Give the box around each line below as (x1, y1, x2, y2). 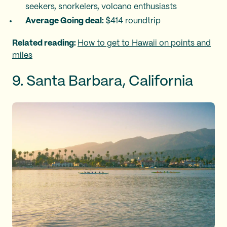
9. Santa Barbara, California (12, 74, 193, 89)
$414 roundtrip (105, 17, 161, 25)
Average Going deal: (25, 17, 105, 25)
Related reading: (12, 39, 78, 47)
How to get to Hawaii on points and (78, 39, 211, 47)
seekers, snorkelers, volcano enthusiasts (25, 3, 177, 11)
